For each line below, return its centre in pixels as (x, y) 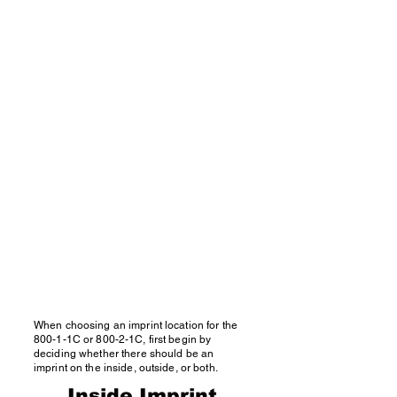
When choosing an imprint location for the (136, 325)
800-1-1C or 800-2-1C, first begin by (123, 339)
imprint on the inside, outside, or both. (126, 368)
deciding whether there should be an (124, 354)
